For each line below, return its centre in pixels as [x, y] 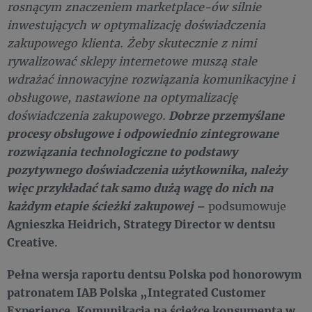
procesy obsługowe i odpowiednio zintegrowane [143, 133]
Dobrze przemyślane [225, 115]
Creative [31, 242]
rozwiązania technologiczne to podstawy [122, 151]
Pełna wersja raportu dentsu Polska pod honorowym [154, 274]
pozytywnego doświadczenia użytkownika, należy [147, 170]
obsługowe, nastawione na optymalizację [122, 97]
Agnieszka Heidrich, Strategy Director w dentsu [141, 224]
